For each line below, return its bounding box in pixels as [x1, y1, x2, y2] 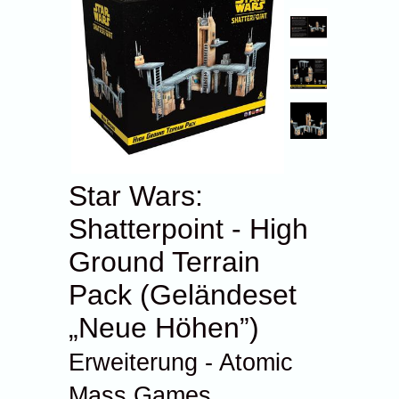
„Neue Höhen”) [69, 311, 260, 344]
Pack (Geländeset [69, 278, 297, 311]
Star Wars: [69, 179, 204, 212]
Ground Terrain [69, 245, 261, 278]
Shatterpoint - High [69, 212, 309, 245]
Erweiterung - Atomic [69, 348, 294, 376]
